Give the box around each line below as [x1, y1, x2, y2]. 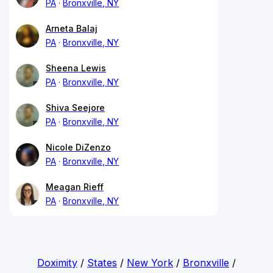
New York [126, 256, 173, 269]
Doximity [37, 256, 77, 269]
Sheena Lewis [46, 62, 106, 73]
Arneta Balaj [46, 23, 97, 34]
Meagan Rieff [46, 181, 104, 192]
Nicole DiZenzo [46, 141, 111, 152]
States [87, 256, 117, 269]
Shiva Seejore [46, 102, 105, 113]
